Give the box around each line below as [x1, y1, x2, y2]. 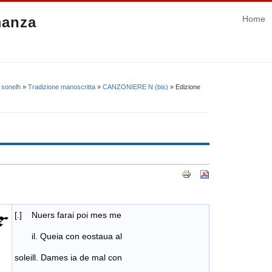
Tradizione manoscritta [28, 83, 95, 90]
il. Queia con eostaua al [15, 231, 122, 242]
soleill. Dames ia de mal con [15, 253, 122, 263]
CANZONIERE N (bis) [103, 83, 168, 90]
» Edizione [168, 83, 200, 90]
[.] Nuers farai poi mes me [15, 210, 121, 220]
